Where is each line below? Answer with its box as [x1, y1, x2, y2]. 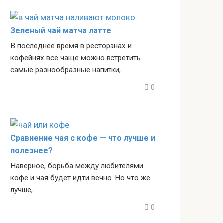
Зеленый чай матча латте [10, 25, 111, 35]
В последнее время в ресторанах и [10, 41, 132, 50]
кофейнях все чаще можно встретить [10, 53, 141, 62]
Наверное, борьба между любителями [10, 161, 143, 170]
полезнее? [10, 145, 53, 155]
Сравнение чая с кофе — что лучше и [10, 133, 155, 143]
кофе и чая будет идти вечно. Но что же [10, 173, 150, 182]
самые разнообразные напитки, [10, 65, 121, 74]
